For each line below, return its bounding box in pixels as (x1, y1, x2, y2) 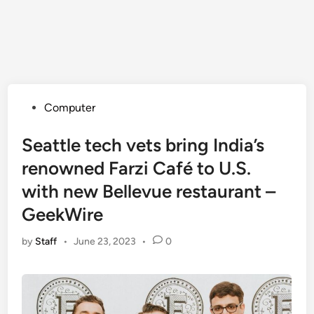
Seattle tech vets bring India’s (22, 134, 265, 157)
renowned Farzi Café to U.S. (22, 157, 252, 180)
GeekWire (22, 203, 104, 226)
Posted (21, 100, 56, 114)
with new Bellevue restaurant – (22, 180, 276, 203)
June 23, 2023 (73, 235, 136, 248)
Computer (44, 101, 96, 115)
